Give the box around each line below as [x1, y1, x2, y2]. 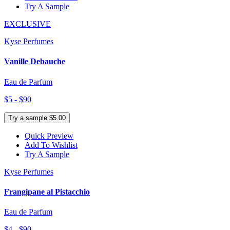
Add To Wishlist [25, 140, 78, 149]
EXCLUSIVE [4, 19, 51, 28]
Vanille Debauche [4, 57, 65, 66]
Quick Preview [25, 131, 73, 140]
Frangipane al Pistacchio [4, 187, 90, 196]
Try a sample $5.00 [8, 113, 66, 122]
